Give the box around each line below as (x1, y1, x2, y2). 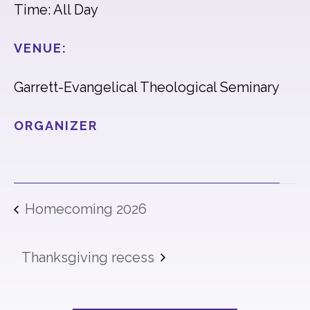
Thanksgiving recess (21, 248, 158, 266)
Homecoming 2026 (21, 200, 147, 217)
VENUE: (14, 41, 67, 55)
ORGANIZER (14, 118, 98, 133)
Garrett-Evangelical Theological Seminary (14, 79, 280, 95)
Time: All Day (14, 1, 98, 18)
